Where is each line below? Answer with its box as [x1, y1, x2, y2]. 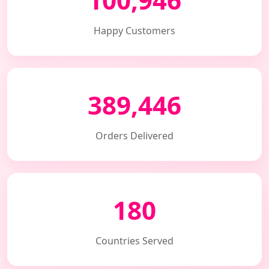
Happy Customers [94, 24, 175, 37]
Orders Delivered [95, 129, 174, 142]
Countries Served [95, 234, 174, 247]
